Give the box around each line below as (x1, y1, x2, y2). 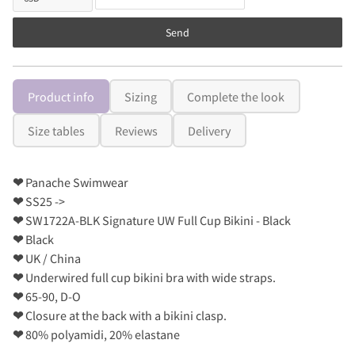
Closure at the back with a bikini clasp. (23, 307, 227, 324)
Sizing (124, 88, 158, 105)
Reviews (115, 122, 158, 139)
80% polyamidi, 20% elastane (23, 326, 180, 343)
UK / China (23, 250, 81, 267)
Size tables (28, 122, 86, 139)
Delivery (188, 122, 231, 139)
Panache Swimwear (23, 174, 128, 191)
